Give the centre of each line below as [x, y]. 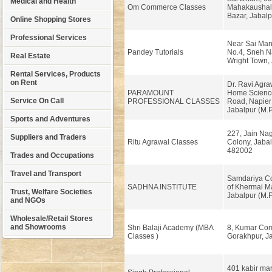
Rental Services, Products [56, 74]
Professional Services [49, 38]
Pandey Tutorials [155, 52]
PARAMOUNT [150, 93]
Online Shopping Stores [51, 19]
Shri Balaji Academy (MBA [170, 228]
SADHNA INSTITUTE [162, 187]
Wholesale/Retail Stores [52, 219]
